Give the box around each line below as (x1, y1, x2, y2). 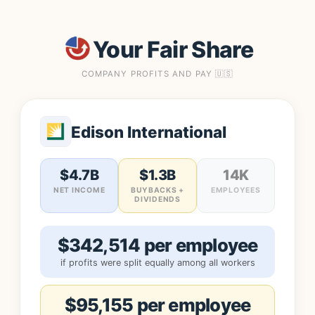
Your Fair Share (92, 35, 254, 63)
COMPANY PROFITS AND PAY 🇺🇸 (81, 69, 234, 79)
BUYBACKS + (130, 186, 185, 195)
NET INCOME (53, 186, 105, 195)
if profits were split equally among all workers (60, 257, 255, 268)
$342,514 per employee (57, 234, 258, 256)
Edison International (71, 122, 226, 141)
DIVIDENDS (134, 195, 181, 204)
